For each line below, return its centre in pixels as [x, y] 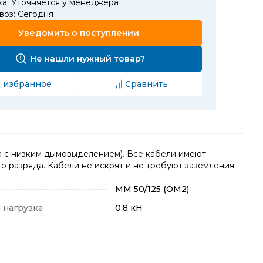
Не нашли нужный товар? [87, 59]
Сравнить [146, 84]
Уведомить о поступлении [79, 33]
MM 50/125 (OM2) [152, 189]
